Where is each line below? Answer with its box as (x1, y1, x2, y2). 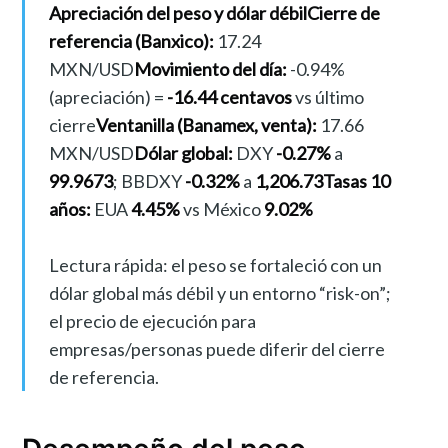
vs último (291, 86, 364, 109)
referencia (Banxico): (48, 30, 214, 53)
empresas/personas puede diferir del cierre (48, 338, 385, 361)
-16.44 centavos (166, 86, 292, 109)
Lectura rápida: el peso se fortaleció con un (48, 254, 382, 277)
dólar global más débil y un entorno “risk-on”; (48, 282, 391, 305)
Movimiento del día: (133, 58, 287, 81)
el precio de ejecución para (48, 310, 256, 333)
